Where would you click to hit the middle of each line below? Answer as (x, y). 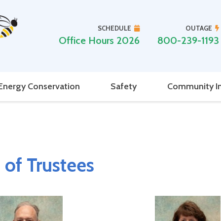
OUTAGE (199, 28)
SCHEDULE (114, 28)
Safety (123, 86)
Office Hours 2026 (99, 41)
